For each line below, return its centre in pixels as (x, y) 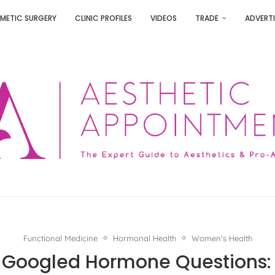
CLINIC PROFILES (103, 18)
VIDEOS (163, 18)
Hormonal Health (144, 238)
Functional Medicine (60, 238)
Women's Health (222, 238)
